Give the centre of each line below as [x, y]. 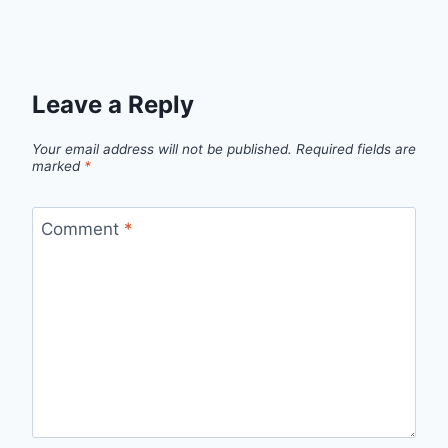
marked [58, 165]
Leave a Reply [113, 105]
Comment [82, 228]
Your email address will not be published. [162, 148]
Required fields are [356, 148]
